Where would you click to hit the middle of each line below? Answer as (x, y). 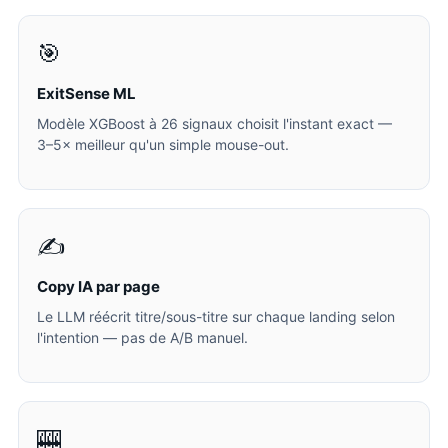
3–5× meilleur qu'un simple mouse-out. (163, 144)
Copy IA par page (98, 286)
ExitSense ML (86, 93)
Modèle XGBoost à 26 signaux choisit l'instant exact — (214, 123)
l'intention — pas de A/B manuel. (142, 337)
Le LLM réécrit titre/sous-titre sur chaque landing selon (216, 316)
